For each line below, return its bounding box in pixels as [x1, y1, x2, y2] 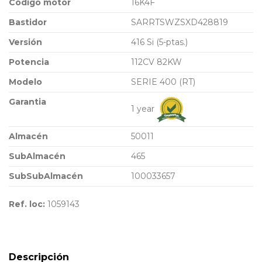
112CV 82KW [131, 56, 182, 67]
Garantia [9, 96, 46, 107]
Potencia [9, 56, 49, 67]
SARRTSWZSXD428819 [131, 16, 228, 27]
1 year [131, 103, 157, 114]
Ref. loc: [9, 198, 45, 209]
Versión [9, 36, 42, 47]
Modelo [9, 76, 42, 87]
